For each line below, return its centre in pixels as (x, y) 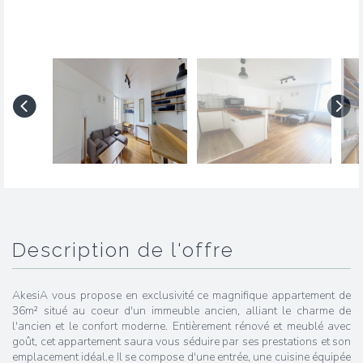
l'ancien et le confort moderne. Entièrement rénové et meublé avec (181, 326)
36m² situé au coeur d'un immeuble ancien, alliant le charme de (181, 311)
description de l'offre (131, 250)
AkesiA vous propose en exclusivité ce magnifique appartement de (181, 295)
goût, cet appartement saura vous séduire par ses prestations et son (181, 342)
